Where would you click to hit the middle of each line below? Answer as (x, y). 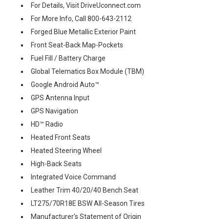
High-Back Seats (56, 164)
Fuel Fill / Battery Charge (68, 58)
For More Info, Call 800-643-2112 (81, 18)
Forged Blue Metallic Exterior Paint (83, 32)
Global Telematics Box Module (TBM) (88, 71)
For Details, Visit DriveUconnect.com (86, 5)
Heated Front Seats (61, 137)
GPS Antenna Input (60, 98)
